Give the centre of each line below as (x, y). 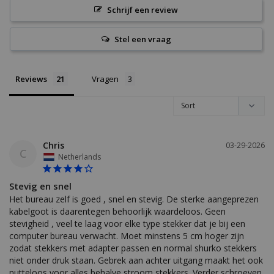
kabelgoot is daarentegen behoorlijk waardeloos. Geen (117, 212)
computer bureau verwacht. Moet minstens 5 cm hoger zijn (127, 236)
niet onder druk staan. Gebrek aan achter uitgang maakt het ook (136, 261)
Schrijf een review (143, 10)
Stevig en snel (40, 186)
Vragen (105, 79)
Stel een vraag (143, 39)
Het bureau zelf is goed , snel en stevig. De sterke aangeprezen (134, 199)
